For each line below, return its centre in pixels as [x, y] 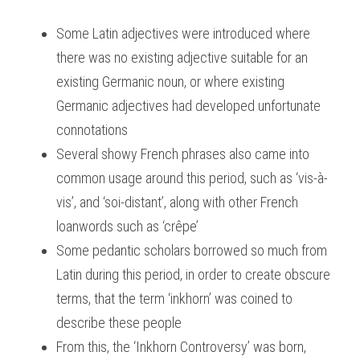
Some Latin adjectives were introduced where [183, 33]
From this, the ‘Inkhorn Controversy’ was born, [181, 347]
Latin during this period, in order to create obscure [193, 274]
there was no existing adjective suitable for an [182, 57]
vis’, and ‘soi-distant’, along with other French [177, 202]
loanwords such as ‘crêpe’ [127, 226]
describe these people [119, 323]
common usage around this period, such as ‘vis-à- [192, 178]
